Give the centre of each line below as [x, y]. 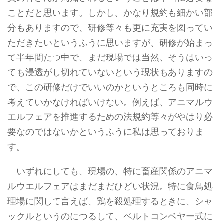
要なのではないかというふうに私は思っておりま [106, 132]
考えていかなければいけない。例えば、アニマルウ [110, 102]
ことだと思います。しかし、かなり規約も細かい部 [110, 13]
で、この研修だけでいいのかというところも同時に [110, 87]
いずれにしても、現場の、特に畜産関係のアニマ [110, 171]
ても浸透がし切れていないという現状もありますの [110, 72]
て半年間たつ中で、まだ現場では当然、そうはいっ [110, 57]
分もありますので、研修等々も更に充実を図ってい [110, 28]
